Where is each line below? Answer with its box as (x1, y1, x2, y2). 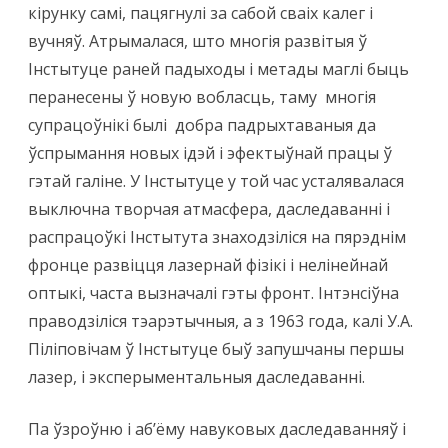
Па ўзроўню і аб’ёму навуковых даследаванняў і (28, 418, 406, 441)
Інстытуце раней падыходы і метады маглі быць (28, 58, 409, 81)
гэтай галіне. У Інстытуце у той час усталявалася (28, 170, 404, 193)
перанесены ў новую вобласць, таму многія (28, 86, 376, 109)
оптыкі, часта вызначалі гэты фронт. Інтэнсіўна (28, 282, 399, 305)
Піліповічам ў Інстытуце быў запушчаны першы (28, 338, 404, 361)
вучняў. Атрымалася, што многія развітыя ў (28, 30, 367, 53)
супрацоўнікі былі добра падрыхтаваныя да (28, 114, 376, 137)
